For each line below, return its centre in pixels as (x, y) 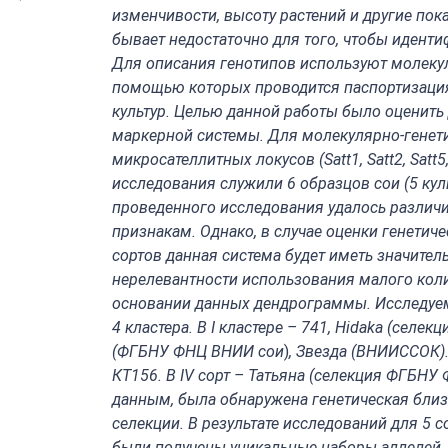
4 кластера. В (161, 327)
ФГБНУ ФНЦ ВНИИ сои (200, 351)
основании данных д (187, 303)
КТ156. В (146, 375)
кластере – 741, (275, 327)
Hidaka (359, 327)
